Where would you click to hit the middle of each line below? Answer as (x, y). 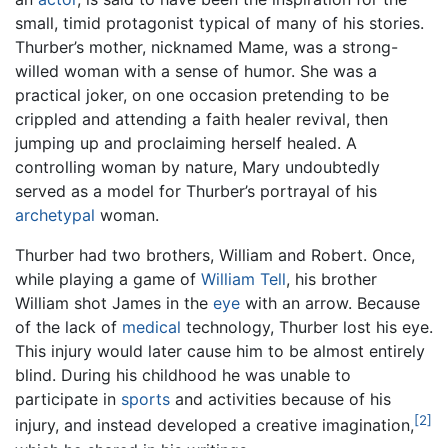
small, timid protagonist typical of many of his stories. (219, 23)
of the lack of (68, 327)
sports (145, 399)
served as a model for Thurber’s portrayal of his (196, 191)
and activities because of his (280, 399)
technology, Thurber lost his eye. (307, 327)
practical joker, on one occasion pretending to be (202, 95)
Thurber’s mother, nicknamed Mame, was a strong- (206, 47)
